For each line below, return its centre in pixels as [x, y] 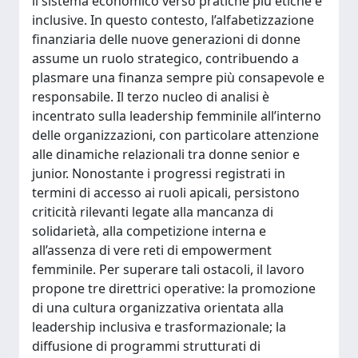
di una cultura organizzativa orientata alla [158, 308]
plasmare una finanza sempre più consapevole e [178, 78]
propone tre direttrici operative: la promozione [174, 288]
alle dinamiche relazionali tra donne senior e [166, 154]
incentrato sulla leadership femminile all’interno [177, 116]
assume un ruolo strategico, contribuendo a [165, 58]
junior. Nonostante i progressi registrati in [159, 173]
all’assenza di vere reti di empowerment [152, 250]
